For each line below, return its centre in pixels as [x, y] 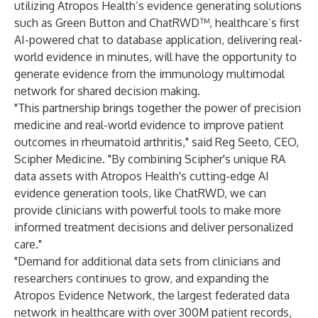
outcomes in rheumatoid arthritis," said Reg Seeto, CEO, [157, 142]
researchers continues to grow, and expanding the [142, 278]
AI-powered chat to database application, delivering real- [158, 40]
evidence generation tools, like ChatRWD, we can [140, 193]
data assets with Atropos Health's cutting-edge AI [142, 176]
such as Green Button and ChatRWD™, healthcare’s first [157, 23]
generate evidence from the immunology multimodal [149, 74]
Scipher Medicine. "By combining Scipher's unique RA [150, 159]
